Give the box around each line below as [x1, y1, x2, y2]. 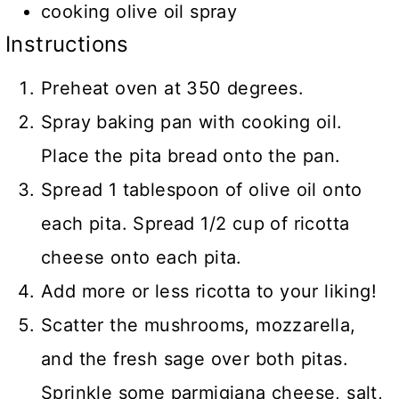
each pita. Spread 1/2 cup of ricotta [41, 213, 350, 235]
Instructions [5, 31, 129, 58]
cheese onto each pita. [41, 247, 242, 269]
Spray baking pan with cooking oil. [41, 111, 343, 134]
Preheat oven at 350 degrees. [41, 77, 305, 100]
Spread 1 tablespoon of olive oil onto [41, 179, 362, 201]
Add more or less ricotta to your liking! [41, 281, 377, 303]
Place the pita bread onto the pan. [41, 145, 341, 167]
